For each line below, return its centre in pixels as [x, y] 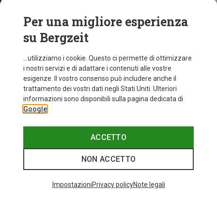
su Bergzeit [56, 38]
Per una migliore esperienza [106, 22]
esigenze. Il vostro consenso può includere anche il [100, 78]
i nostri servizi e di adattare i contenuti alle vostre [97, 68]
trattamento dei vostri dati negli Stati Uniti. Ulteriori [100, 89]
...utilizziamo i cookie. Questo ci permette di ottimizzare [108, 58]
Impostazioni [72, 185]
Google [35, 109]
